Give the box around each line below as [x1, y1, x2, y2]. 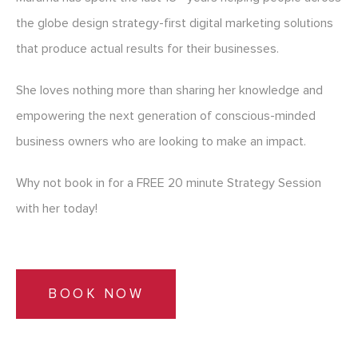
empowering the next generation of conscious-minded [16, 108, 316, 125]
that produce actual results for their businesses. [16, 41, 279, 58]
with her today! [16, 201, 97, 217]
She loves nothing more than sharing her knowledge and [16, 82, 323, 99]
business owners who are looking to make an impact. [16, 133, 306, 150]
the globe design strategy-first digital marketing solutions [16, 15, 333, 32]
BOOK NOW [48, 285, 144, 303]
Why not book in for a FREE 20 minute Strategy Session [16, 175, 321, 192]
